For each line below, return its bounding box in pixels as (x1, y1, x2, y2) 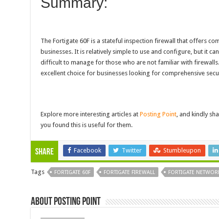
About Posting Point (30, 197, 101, 208)
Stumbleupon (163, 147, 201, 154)
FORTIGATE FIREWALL (103, 169, 155, 176)
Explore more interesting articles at (40, 110, 138, 118)
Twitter (121, 147, 142, 154)
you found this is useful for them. (40, 121, 132, 129)
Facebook (73, 147, 101, 154)
